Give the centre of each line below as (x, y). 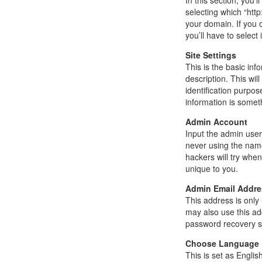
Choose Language (222, 244)
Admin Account (216, 122)
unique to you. (211, 169)
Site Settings (211, 55)
